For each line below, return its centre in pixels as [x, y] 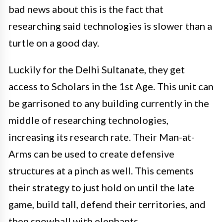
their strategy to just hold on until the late [101, 187]
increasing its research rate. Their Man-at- [102, 137]
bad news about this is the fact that [86, 9]
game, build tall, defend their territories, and [107, 204]
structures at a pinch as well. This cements [101, 170]
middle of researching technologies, [88, 120]
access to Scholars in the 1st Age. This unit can [111, 86]
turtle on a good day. [54, 42]
